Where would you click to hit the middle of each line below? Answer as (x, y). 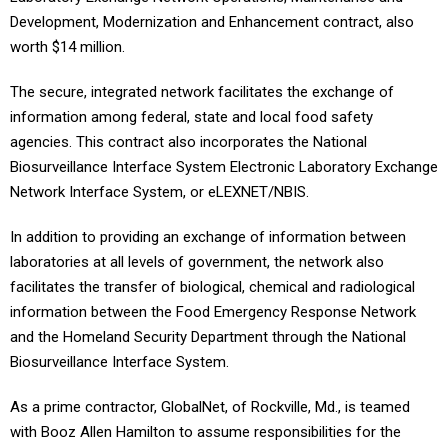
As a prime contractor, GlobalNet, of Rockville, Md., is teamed (210, 407)
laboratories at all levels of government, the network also (197, 262)
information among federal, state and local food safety (191, 117)
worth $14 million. (67, 47)
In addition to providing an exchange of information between (208, 237)
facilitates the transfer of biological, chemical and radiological (212, 287)
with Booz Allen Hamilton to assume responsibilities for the (205, 432)
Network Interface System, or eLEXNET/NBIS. (159, 192)
